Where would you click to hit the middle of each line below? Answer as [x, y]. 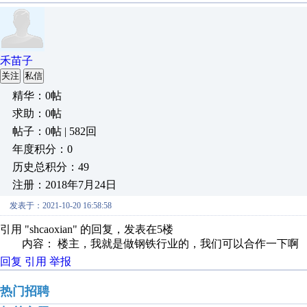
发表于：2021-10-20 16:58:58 [61, 206]
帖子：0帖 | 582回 [54, 131]
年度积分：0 [42, 149]
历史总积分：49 [51, 167]
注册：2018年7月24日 [64, 185]
